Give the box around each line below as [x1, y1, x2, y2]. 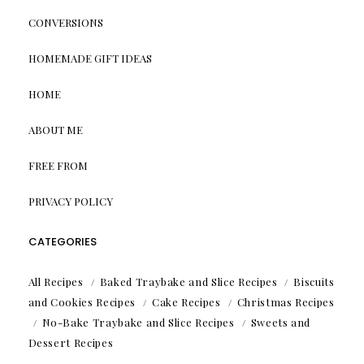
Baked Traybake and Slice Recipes [99, 275, 278, 289]
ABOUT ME [28, 123, 83, 137]
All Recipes [28, 275, 84, 289]
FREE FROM [28, 158, 88, 173]
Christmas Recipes [236, 295, 335, 310]
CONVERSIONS [28, 15, 103, 30]
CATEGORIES [28, 234, 97, 250]
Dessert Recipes [28, 336, 114, 350]
